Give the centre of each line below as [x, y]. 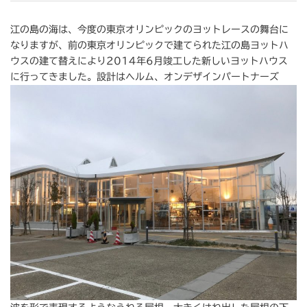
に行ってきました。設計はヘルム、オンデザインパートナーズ [145, 77]
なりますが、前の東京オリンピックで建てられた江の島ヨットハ [149, 45]
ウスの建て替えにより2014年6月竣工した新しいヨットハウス [149, 61]
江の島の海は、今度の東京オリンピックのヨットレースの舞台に [149, 29]
